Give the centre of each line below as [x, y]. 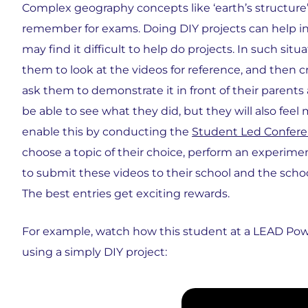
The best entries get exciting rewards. [126, 194]
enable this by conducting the [107, 132]
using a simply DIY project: [95, 252]
